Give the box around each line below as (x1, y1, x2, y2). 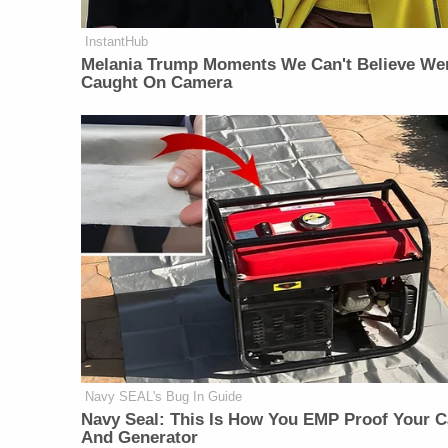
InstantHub (85, 34, 149, 50)
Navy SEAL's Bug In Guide (85, 388, 243, 404)
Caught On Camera (81, 73, 233, 93)
